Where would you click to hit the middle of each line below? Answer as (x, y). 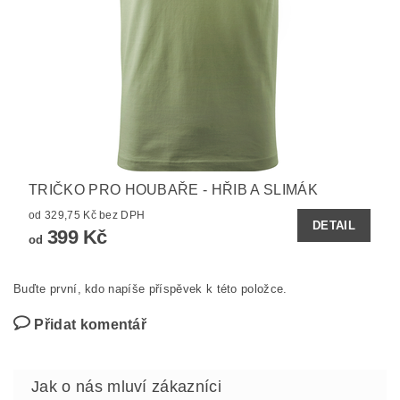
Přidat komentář (91, 325)
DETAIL (334, 226)
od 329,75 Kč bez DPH (122, 216)
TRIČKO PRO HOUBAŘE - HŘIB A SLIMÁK (173, 190)
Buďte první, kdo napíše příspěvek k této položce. (150, 289)
